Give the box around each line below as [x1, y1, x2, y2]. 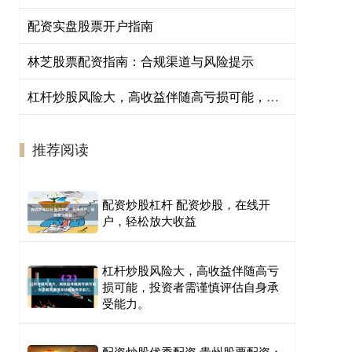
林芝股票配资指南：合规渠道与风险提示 [27, 52, 254, 70]
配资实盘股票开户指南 [27, 16, 153, 35]
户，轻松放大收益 [102, 212, 196, 229]
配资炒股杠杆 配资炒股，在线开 [102, 196, 270, 212]
